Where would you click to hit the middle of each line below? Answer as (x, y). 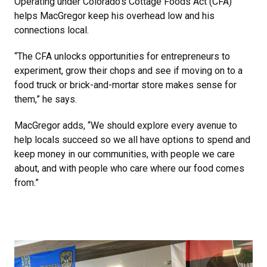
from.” (27, 182)
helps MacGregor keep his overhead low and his (114, 15)
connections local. (52, 30)
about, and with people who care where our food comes (129, 168)
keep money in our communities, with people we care (125, 154)
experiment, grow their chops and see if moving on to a (128, 70)
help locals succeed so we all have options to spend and (132, 139)
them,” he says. (46, 99)
